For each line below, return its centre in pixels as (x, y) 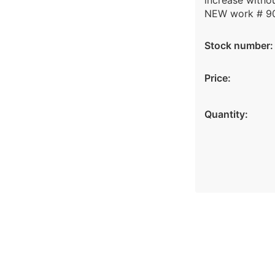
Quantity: (226, 114)
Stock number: (238, 45)
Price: (217, 78)
